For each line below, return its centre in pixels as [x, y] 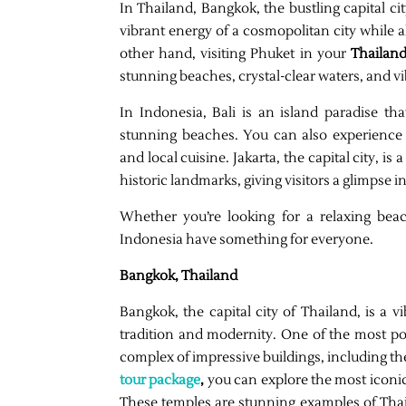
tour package [160, 380]
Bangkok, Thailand [179, 275]
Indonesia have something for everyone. [246, 239]
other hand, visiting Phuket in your [235, 53]
